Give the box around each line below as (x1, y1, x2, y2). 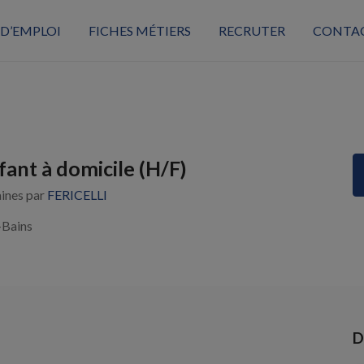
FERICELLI (47, 187, 107, 202)
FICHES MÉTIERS (89, 22, 191, 38)
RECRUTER (219, 22, 285, 38)
